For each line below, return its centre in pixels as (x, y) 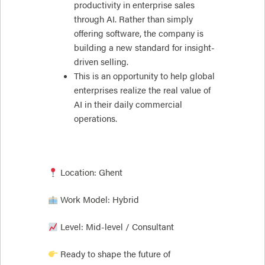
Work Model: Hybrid (98, 200)
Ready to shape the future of (114, 254)
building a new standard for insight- (144, 47)
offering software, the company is (138, 33)
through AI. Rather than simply (133, 19)
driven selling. (101, 61)
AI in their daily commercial (128, 104)
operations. (95, 118)
